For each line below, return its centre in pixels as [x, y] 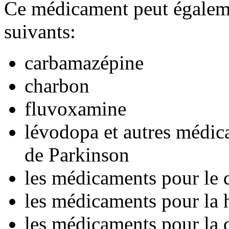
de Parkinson [77, 155]
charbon [57, 86]
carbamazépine [84, 63]
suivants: [40, 32]
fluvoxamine [75, 109]
